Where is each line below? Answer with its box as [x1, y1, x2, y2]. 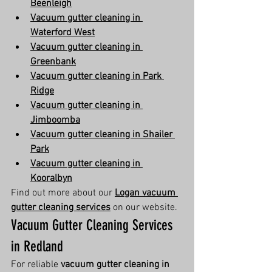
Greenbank [30, 56, 76, 68]
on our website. [110, 202, 177, 214]
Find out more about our [11, 187, 115, 199]
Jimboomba [30, 114, 80, 126]
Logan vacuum [115, 187, 178, 199]
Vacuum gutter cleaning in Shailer [30, 129, 175, 141]
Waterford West [30, 27, 95, 39]
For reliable [11, 259, 61, 271]
